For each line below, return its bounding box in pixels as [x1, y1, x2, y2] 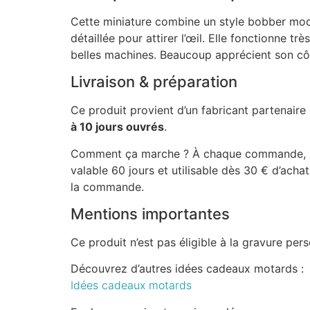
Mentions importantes [71, 204, 230, 223]
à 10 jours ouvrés [71, 120, 164, 134]
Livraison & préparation [71, 73, 237, 91]
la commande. [71, 179, 144, 194]
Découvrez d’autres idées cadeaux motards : [71, 262, 304, 276]
